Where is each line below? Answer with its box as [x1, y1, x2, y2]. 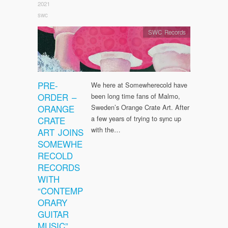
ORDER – [38, 90, 76, 103]
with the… [91, 124, 121, 134]
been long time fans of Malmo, [91, 91, 180, 101]
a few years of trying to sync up [91, 113, 181, 123]
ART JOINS [38, 125, 83, 138]
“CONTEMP [38, 184, 83, 197]
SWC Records [148, 27, 186, 36]
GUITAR [38, 207, 69, 220]
